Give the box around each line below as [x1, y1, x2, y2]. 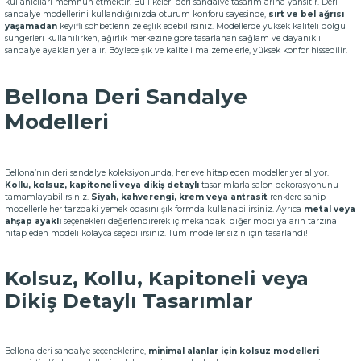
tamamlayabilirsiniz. [5, 192, 91, 202]
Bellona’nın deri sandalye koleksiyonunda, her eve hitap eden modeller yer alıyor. [5, 168, 329, 178]
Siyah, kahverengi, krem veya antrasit [91, 192, 268, 202]
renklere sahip [268, 192, 326, 202]
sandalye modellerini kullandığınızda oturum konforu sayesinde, [5, 9, 268, 19]
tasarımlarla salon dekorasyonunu [199, 180, 338, 190]
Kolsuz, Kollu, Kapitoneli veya [5, 267, 309, 290]
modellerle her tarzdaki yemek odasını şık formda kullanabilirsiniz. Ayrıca [5, 204, 304, 214]
